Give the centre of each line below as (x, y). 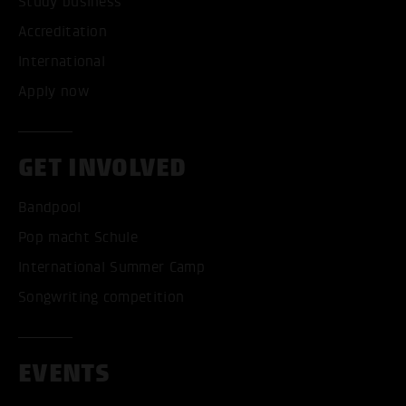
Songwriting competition (101, 298)
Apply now (53, 92)
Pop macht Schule (78, 238)
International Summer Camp (111, 268)
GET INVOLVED (102, 168)
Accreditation (63, 32)
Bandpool (50, 208)
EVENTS (64, 374)
